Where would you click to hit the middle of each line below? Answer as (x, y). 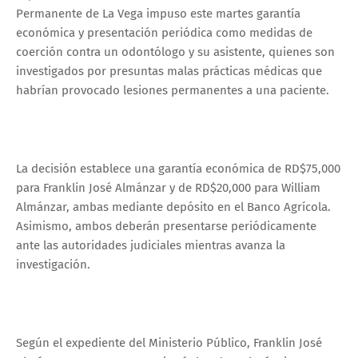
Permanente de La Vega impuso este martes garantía (158, 13)
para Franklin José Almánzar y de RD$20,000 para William (168, 187)
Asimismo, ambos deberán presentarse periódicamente (166, 226)
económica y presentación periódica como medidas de (164, 32)
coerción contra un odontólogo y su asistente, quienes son (175, 52)
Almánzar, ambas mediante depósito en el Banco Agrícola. (173, 207)
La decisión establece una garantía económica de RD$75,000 (178, 168)
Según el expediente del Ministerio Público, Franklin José (169, 342)
